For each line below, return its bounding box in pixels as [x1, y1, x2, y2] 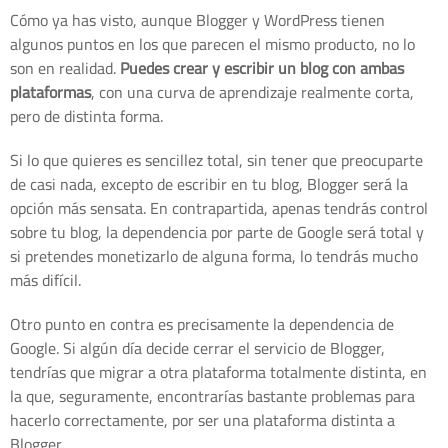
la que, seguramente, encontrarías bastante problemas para [10, 380, 415, 411]
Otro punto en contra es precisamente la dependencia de [10, 308, 394, 339]
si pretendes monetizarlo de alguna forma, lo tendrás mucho [10, 240, 418, 271]
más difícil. [10, 264, 81, 295]
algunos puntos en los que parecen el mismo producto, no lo [10, 28, 415, 59]
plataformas [10, 76, 91, 107]
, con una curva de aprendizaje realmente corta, [91, 76, 414, 107]
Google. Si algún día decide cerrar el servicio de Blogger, [10, 332, 385, 363]
